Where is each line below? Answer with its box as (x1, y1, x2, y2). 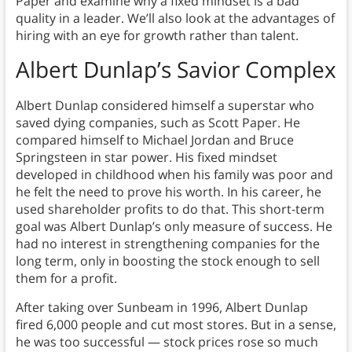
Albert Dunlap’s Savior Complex (15, 54, 336, 85)
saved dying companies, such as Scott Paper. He (15, 114, 300, 132)
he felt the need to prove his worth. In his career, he (15, 183, 321, 201)
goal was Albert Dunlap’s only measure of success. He (15, 218, 332, 236)
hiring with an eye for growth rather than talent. (15, 27, 299, 45)
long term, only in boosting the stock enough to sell (15, 252, 320, 270)
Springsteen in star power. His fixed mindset (15, 148, 277, 167)
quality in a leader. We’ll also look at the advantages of (15, 9, 335, 27)
